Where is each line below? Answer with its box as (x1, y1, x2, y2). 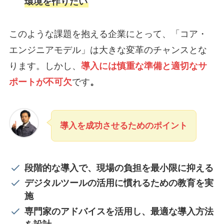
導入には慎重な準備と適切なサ (80, 61, 207, 71)
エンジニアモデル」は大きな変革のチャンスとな (8, 45, 207, 55)
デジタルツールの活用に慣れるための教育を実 (24, 178, 214, 188)
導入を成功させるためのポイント (59, 121, 187, 131)
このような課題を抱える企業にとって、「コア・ (8, 29, 207, 39)
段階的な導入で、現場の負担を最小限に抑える (24, 162, 214, 173)
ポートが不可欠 (8, 77, 72, 87)
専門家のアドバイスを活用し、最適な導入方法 (24, 206, 214, 216)
